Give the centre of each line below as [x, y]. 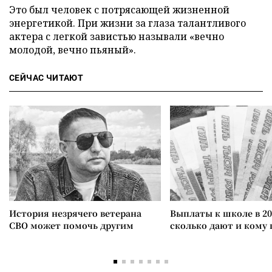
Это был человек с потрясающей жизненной [119, 10]
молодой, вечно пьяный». [73, 50]
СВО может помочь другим [71, 225]
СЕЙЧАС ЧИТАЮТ [46, 78]
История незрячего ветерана [75, 213]
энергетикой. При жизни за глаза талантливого [127, 23]
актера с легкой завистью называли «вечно [117, 36]
